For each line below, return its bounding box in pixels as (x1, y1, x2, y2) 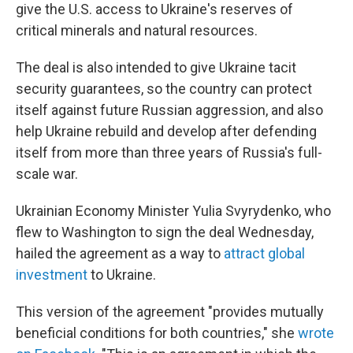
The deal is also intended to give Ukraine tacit (16, 59, 296, 76)
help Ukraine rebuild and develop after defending (16, 123, 317, 139)
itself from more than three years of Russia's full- (16, 144, 322, 161)
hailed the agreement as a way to (16, 245, 224, 262)
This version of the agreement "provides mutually (16, 303, 324, 320)
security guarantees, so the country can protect (16, 80, 312, 97)
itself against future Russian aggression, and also (16, 102, 323, 118)
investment (16, 266, 87, 283)
